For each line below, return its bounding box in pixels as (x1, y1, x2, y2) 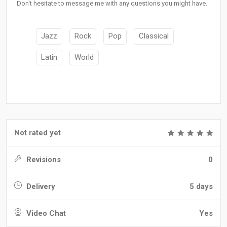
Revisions (24, 155, 61, 165)
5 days (190, 182, 213, 192)
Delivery (24, 182, 55, 192)
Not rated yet (14, 128, 61, 138)
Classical (139, 31, 169, 41)
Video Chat (24, 209, 66, 218)
